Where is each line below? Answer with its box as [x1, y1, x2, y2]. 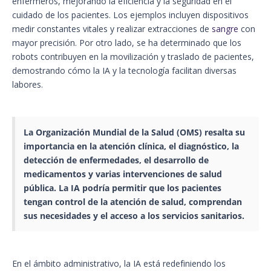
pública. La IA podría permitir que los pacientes [24, 182, 221, 194]
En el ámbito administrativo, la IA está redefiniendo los [12, 258, 226, 270]
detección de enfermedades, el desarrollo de [24, 154, 209, 166]
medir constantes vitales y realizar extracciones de [12, 23, 212, 35]
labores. [12, 79, 43, 91]
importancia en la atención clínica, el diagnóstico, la [24, 140, 239, 152]
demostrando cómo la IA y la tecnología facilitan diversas [12, 65, 237, 77]
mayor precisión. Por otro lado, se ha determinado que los [12, 37, 241, 49]
